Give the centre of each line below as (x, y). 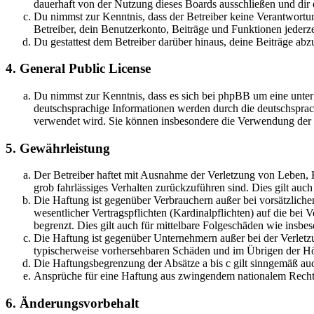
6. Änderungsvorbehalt (72, 303)
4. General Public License (78, 69)
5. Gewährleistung (58, 148)
